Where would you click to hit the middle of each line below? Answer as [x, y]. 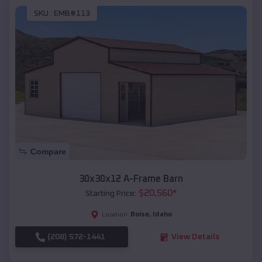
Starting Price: [111, 194]
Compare [48, 152]
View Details [195, 237]
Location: [115, 215]
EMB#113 [72, 14]
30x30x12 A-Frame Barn [131, 179]
